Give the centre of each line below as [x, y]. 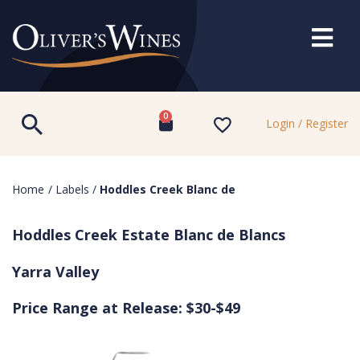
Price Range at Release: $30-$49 [126, 308]
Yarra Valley [55, 272]
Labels [72, 190]
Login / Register [307, 124]
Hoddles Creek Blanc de [168, 190]
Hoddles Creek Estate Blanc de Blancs [149, 235]
